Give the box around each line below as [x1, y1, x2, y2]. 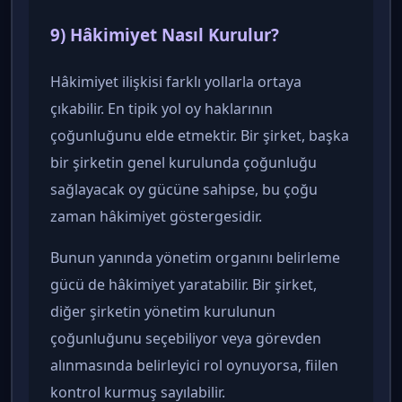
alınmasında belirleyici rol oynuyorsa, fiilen [50, 354, 338, 375]
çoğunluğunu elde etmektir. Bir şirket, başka [50, 125, 349, 145]
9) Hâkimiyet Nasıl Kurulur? [50, 23, 279, 47]
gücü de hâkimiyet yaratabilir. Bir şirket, [50, 274, 317, 294]
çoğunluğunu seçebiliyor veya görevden [50, 328, 321, 348]
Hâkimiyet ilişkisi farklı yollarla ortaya [50, 71, 301, 92]
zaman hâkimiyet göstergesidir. [50, 205, 262, 226]
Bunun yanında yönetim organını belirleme [50, 247, 340, 267]
